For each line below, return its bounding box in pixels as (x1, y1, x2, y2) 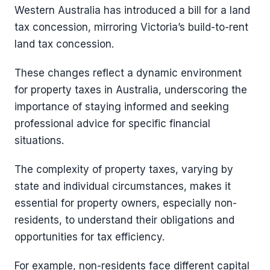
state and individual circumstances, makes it (14, 180, 231, 192)
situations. (14, 134, 64, 146)
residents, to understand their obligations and (14, 214, 234, 226)
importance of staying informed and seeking (14, 101, 229, 113)
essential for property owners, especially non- (14, 197, 237, 209)
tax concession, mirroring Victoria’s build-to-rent (14, 21, 248, 33)
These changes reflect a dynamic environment (14, 67, 242, 79)
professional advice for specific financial (14, 118, 210, 130)
